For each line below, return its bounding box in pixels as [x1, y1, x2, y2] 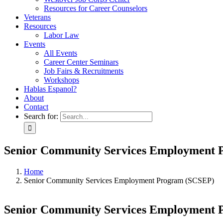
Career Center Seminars [44, 58, 118, 66]
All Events [44, 49, 77, 57]
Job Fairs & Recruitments [44, 67, 123, 75]
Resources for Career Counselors [44, 4, 147, 12]
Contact [24, 103, 48, 111]
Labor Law [44, 31, 79, 39]
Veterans [24, 13, 51, 21]
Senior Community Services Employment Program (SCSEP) [24, 176, 214, 185]
